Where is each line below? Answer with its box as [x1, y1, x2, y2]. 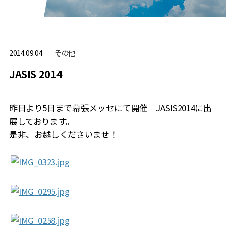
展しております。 [9, 115, 75, 128]
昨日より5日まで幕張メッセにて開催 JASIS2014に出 [9, 102, 212, 115]
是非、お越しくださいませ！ [9, 128, 118, 141]
